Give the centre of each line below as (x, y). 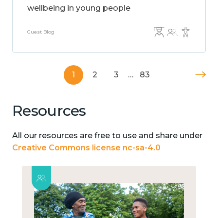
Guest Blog (41, 32)
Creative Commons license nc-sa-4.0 (86, 147)
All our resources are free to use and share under (107, 135)
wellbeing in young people (79, 8)
